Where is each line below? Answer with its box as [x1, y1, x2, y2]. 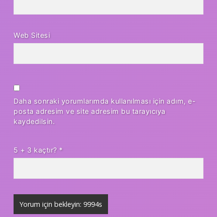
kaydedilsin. [14, 117, 55, 125]
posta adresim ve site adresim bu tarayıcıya [14, 107, 166, 115]
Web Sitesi [14, 31, 50, 39]
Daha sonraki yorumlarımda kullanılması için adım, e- [14, 96, 196, 105]
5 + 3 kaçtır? [14, 145, 59, 154]
